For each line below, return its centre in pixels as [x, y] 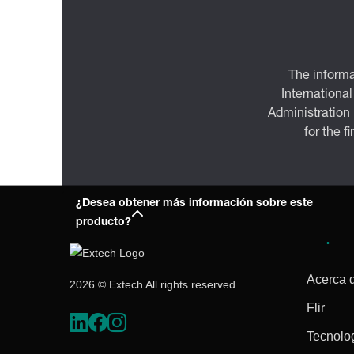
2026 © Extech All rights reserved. [154, 285]
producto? [103, 223]
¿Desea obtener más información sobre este [194, 204]
